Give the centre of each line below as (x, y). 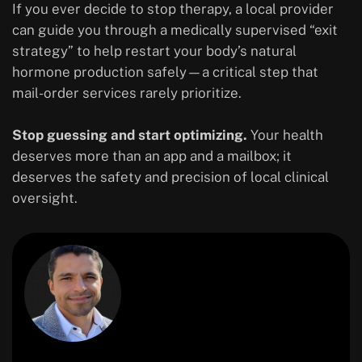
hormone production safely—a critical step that (165, 72)
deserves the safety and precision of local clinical (170, 177)
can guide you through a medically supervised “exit (175, 30)
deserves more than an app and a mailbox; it (152, 156)
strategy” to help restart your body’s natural (154, 51)
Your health (285, 135)
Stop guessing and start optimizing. (130, 135)
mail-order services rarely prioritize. (127, 93)
